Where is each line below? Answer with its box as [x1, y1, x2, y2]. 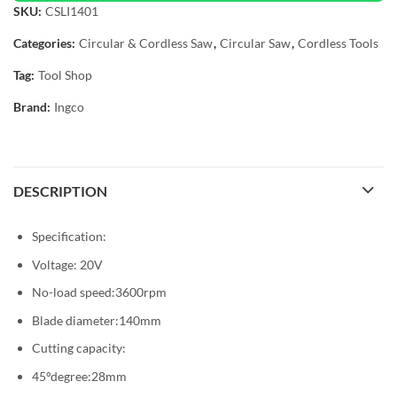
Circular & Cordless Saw [79, 35, 213, 51]
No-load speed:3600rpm [32, 284, 167, 300]
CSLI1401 [45, 4, 98, 19]
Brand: [13, 99, 53, 114]
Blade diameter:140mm [32, 312, 161, 328]
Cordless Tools [298, 35, 378, 51]
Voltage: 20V [32, 256, 103, 272]
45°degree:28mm [32, 368, 127, 384]
